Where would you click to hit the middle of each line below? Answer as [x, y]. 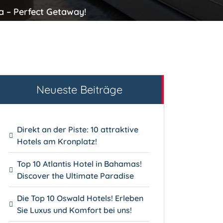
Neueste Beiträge [79, 89]
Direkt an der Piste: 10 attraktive [78, 129]
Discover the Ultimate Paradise [76, 175]
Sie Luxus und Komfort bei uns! [75, 210]
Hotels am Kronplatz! [57, 141]
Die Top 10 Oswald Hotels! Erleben [80, 198]
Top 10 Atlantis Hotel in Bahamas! [80, 164]
